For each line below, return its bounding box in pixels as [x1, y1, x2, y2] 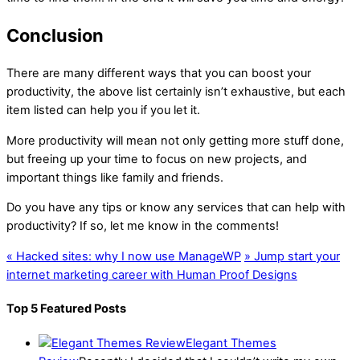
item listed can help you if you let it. [6, 102, 200, 117]
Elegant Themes [186, 335, 276, 350]
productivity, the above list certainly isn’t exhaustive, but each [6, 84, 346, 99]
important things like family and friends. [6, 170, 223, 185]
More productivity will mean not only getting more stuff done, [6, 133, 344, 148]
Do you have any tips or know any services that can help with [6, 200, 346, 215]
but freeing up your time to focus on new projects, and [6, 151, 307, 166]
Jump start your [251, 248, 340, 264]
